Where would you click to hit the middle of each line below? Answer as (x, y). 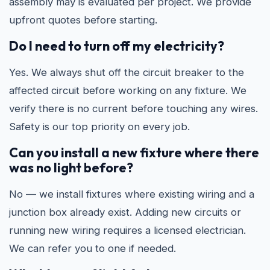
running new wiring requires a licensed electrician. (127, 230)
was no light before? (71, 168)
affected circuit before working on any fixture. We (128, 90)
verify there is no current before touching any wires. (133, 108)
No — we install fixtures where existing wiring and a (132, 194)
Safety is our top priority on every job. (99, 127)
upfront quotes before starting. (83, 20)
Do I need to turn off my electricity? (117, 46)
